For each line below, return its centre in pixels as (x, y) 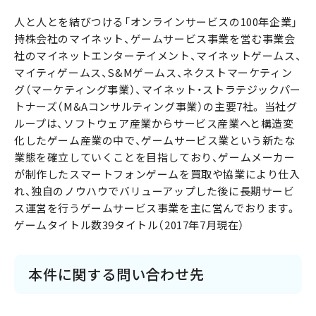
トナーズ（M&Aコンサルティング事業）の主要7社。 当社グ (156, 107)
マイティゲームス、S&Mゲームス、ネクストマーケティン (153, 73)
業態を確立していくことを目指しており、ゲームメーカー (155, 158)
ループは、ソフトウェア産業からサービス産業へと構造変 (154, 124)
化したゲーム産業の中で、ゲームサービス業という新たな (155, 141)
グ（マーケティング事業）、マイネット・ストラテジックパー (158, 90)
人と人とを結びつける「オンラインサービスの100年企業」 (156, 22)
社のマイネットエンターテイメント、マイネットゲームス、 (158, 56)
